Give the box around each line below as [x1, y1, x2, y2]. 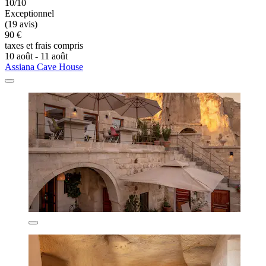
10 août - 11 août [5, 50, 68, 61]
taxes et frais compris [5, 40, 83, 50]
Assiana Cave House [5, 61, 83, 72]
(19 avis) [5, 18, 37, 29]
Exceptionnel [5, 8, 54, 18]
